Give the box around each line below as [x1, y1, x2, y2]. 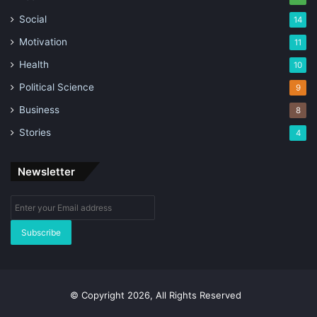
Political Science [19, 81, 94, 93]
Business [19, 103, 59, 115]
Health [19, 58, 49, 70]
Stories [19, 126, 51, 138]
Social [19, 13, 47, 25]
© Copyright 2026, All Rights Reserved [70, 289, 247, 301]
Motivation [19, 35, 67, 47]
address [10, 240, 45, 252]
